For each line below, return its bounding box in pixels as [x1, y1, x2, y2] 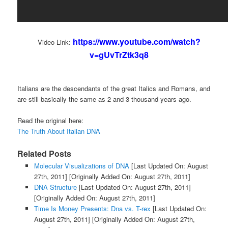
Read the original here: [17, 116, 84, 126]
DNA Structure [34, 182, 77, 192]
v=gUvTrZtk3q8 [90, 49, 149, 61]
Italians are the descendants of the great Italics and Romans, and [17, 83, 211, 94]
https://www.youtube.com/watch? [73, 36, 201, 48]
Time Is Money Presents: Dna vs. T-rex [34, 204, 151, 214]
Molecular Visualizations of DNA [34, 161, 129, 171]
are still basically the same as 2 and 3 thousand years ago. [17, 94, 192, 104]
